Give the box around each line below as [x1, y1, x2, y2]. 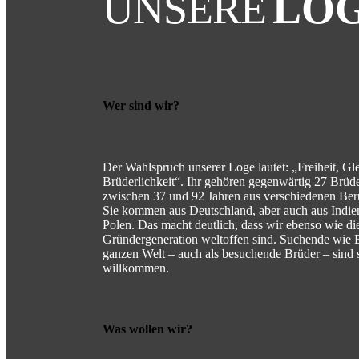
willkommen [103, 260, 166, 275]
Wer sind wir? [103, 99, 179, 113]
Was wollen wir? [103, 321, 192, 336]
